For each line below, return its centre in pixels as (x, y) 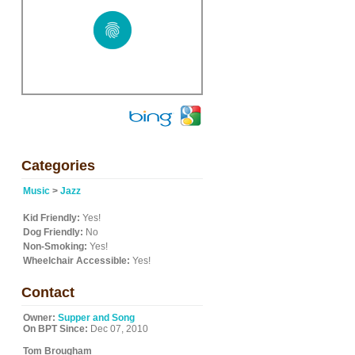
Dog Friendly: (53, 232)
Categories (58, 166)
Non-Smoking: (55, 246)
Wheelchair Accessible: (76, 261)
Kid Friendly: (52, 218)
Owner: (39, 318)
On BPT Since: (55, 329)
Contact (48, 292)
